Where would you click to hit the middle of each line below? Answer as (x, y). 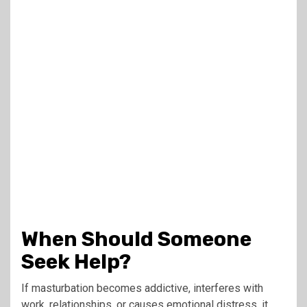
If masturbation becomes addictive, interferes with (142, 288)
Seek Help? (76, 261)
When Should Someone (136, 239)
